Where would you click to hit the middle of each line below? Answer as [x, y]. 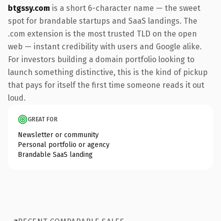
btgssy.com [29, 8]
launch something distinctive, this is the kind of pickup [108, 72]
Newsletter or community [58, 135]
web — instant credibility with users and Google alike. [105, 46]
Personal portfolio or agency [64, 145]
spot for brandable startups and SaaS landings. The [103, 21]
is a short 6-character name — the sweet [125, 8]
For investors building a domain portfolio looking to [101, 59]
